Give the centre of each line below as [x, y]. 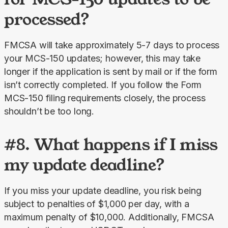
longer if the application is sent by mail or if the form [111, 71]
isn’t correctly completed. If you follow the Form [103, 84]
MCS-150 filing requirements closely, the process [105, 98]
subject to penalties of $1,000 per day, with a [97, 204]
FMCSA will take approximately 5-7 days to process [112, 45]
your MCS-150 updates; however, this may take [103, 58]
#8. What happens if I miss [111, 144]
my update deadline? [84, 164]
